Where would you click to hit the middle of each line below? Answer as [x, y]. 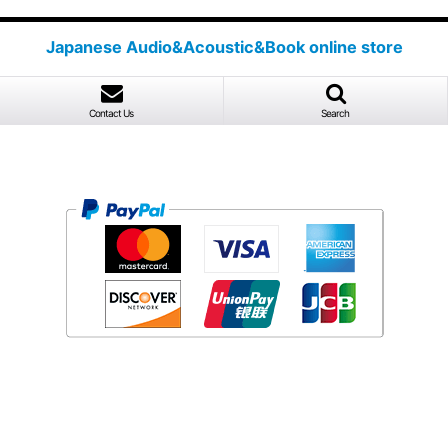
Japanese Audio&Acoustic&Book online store [224, 46]
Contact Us [111, 113]
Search [335, 113]
